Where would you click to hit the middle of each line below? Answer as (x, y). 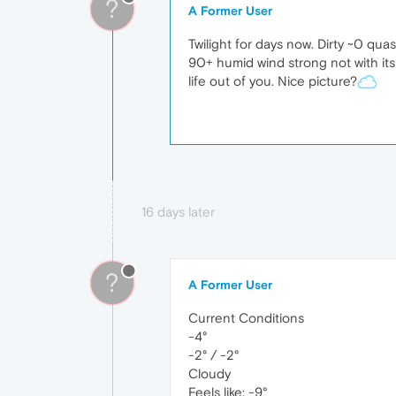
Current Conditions (246, 318)
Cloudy (209, 374)
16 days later (178, 212)
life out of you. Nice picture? (273, 80)
